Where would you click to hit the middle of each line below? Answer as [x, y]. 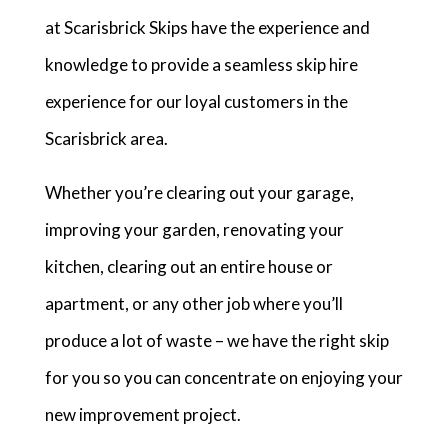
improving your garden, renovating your [194, 229]
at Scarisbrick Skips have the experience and [207, 27]
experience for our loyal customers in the [196, 101]
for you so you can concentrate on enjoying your [223, 377]
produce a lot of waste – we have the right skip [216, 340]
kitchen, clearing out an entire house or [188, 266]
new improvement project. [142, 414]
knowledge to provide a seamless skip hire [201, 64]
